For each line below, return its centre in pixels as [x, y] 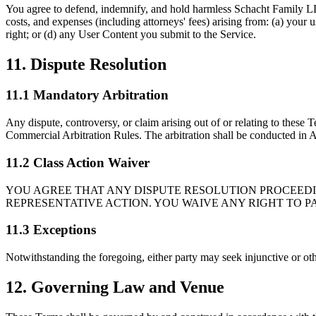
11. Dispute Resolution [86, 64]
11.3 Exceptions [51, 230]
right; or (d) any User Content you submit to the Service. [131, 34]
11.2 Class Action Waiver [78, 162]
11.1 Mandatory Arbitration [87, 95]
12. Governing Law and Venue [115, 287]
